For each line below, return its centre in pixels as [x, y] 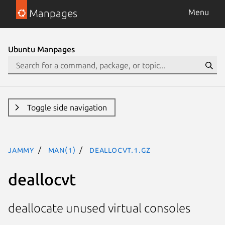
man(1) [62, 150]
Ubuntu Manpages [41, 49]
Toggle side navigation [67, 107]
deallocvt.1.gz [120, 150]
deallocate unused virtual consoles [99, 208]
